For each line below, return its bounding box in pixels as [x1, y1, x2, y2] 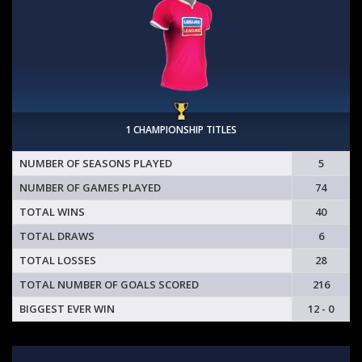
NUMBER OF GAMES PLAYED [19, 180, 161, 196]
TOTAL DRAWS [19, 229, 95, 244]
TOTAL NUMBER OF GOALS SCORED [19, 277, 199, 293]
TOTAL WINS [19, 204, 85, 220]
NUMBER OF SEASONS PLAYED [19, 156, 172, 171]
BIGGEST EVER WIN [19, 301, 115, 317]
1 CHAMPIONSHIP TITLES [125, 123, 237, 137]
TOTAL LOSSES [19, 253, 96, 268]
